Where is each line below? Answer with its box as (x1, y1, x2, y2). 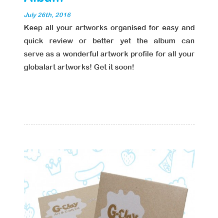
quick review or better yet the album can (23, 36, 195, 45)
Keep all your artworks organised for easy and (23, 23, 195, 32)
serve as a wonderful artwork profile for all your (23, 50, 195, 58)
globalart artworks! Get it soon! (23, 63, 134, 71)
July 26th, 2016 (23, 11, 71, 18)
